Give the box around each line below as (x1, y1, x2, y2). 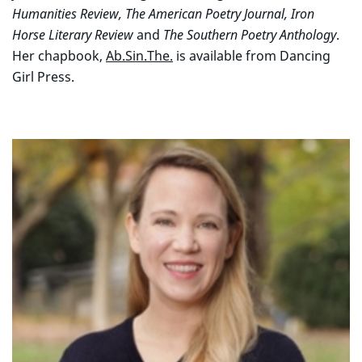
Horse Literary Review (12, 26, 137, 44)
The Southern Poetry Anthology (160, 26, 336, 44)
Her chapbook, (12, 47, 106, 65)
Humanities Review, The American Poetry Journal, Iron (12, 5, 314, 23)
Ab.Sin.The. (106, 47, 173, 65)
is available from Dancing (173, 47, 330, 65)
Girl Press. (12, 68, 74, 86)
